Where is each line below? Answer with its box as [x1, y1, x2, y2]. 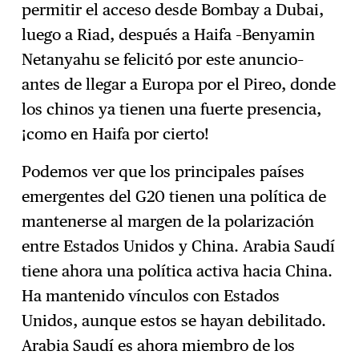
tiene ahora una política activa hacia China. [22, 260, 333, 280]
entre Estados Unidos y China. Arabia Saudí [22, 236, 336, 256]
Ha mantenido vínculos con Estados [22, 285, 280, 305]
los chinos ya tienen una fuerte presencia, [22, 99, 322, 119]
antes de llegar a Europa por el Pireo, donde [22, 74, 337, 94]
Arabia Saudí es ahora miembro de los [22, 335, 296, 355]
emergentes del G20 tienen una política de [22, 186, 327, 206]
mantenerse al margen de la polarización [22, 211, 315, 231]
